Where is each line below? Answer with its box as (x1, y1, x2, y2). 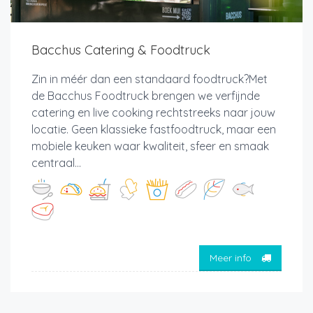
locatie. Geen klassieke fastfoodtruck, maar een (31, 122, 276, 137)
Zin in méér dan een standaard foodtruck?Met (31, 72, 268, 87)
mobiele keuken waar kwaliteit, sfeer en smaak (31, 139, 269, 154)
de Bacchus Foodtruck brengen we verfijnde (31, 89, 260, 103)
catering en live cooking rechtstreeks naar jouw (31, 105, 275, 120)
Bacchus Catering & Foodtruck (31, 42, 210, 59)
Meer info (210, 251, 254, 264)
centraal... (31, 156, 81, 170)
